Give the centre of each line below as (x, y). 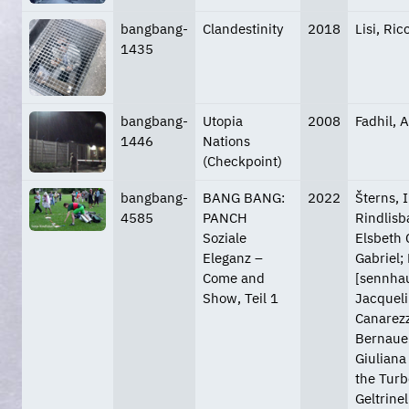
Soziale (225, 238)
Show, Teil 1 (241, 299)
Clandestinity (243, 29)
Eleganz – (233, 258)
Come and (234, 278)
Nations (226, 142)
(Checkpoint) (242, 162)
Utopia (223, 121)
